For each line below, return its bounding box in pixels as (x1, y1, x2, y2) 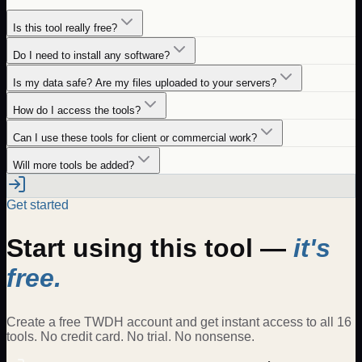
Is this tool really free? (13, 21, 117, 34)
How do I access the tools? (13, 103, 141, 116)
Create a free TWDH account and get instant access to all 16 (6, 314, 351, 329)
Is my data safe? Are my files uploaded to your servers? (13, 76, 276, 89)
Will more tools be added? (13, 158, 134, 171)
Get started (6, 197, 69, 212)
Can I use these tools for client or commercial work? (13, 131, 257, 144)
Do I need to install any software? (13, 48, 170, 61)
